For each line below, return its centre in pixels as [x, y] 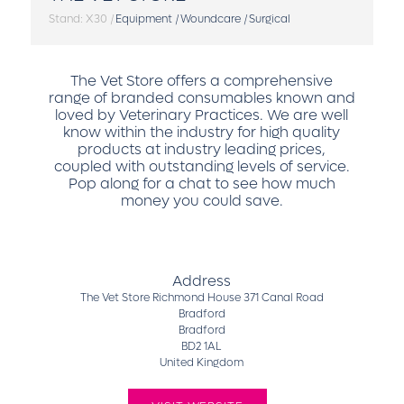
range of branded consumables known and [202, 98]
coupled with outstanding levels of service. [202, 166]
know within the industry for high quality [202, 132]
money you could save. [202, 201]
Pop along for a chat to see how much [202, 184]
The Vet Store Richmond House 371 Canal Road [202, 298]
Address [202, 281]
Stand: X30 [78, 19]
